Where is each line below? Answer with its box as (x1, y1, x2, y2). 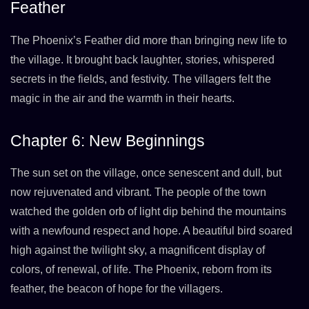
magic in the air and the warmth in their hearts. (10, 92, 235, 104)
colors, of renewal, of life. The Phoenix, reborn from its (10, 263, 272, 276)
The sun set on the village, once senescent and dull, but (10, 167, 281, 179)
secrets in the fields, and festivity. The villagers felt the (10, 72, 271, 85)
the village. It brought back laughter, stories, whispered (10, 53, 275, 66)
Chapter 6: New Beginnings (10, 131, 205, 150)
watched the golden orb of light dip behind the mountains (10, 206, 286, 218)
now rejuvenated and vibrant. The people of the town (10, 186, 266, 199)
